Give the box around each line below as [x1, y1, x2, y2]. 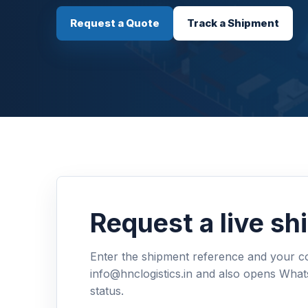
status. [90, 284, 124, 298]
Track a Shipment [187, 16, 279, 30]
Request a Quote [70, 16, 159, 30]
